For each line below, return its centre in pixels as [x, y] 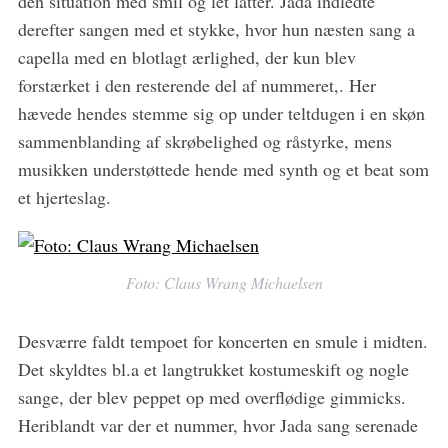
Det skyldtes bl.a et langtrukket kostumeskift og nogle [213, 368]
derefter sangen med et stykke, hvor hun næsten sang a [216, 28]
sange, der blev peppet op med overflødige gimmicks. [211, 396]
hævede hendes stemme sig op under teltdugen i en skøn [221, 112]
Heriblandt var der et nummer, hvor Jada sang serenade [217, 424]
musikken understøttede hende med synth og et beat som [223, 168]
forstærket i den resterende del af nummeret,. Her [196, 84]
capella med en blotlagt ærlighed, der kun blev [186, 56]
